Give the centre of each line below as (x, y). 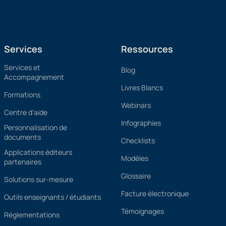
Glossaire (136, 176)
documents (22, 137)
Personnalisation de (36, 127)
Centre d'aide (26, 112)
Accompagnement (34, 77)
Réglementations (32, 215)
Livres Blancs (142, 88)
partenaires (23, 162)
